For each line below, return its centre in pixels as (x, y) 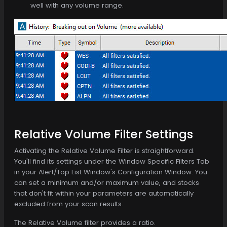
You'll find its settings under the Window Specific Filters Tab (112, 161)
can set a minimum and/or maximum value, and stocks (107, 182)
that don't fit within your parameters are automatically (104, 193)
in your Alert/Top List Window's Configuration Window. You (111, 172)
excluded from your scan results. (69, 204)
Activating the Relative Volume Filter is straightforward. (104, 150)
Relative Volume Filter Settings (104, 134)
